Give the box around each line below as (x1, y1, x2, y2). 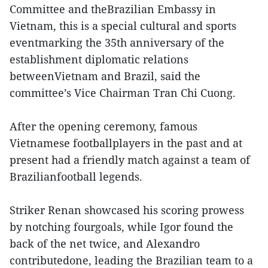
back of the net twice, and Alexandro (10, 236, 200, 251)
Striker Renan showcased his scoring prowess (10, 202, 244, 217)
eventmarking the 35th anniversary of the (10, 35, 224, 50)
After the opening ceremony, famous (10, 118, 197, 133)
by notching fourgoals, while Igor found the (10, 219, 233, 234)
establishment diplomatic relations (10, 51, 188, 66)
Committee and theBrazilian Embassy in (10, 1, 216, 16)
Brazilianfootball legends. (10, 169, 142, 184)
